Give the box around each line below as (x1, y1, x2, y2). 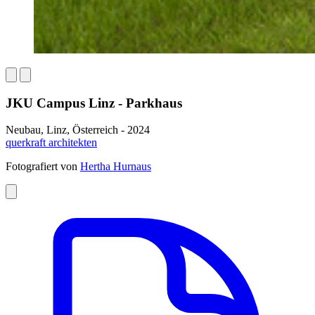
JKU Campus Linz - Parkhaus (6, 95, 182, 110)
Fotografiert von (6, 160, 80, 173)
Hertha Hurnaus (80, 160, 151, 173)
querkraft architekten (6, 136, 97, 149)
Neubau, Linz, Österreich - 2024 (6, 124, 150, 136)
